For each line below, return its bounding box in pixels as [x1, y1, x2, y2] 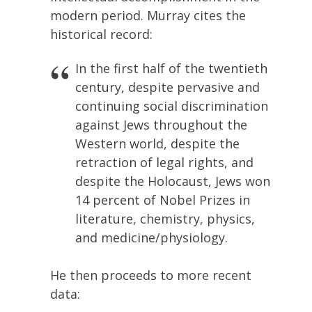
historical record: [50, 25, 153, 42]
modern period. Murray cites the [50, 6, 246, 24]
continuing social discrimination [75, 97, 268, 114]
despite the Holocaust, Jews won [75, 173, 270, 189]
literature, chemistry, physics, [75, 210, 255, 227]
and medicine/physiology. [75, 229, 228, 246]
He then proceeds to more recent [50, 267, 251, 283]
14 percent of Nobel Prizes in [75, 192, 250, 208]
